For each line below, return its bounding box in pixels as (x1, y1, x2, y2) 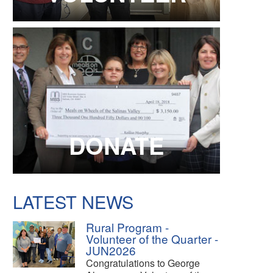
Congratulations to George (86, 255, 200, 270)
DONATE (69, 128, 164, 162)
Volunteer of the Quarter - (86, 230, 218, 247)
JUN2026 (86, 241, 136, 258)
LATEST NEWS (13, 188, 133, 214)
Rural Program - (86, 218, 169, 235)
